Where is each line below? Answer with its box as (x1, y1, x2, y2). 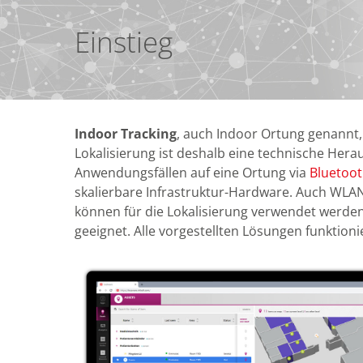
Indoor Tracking (75, 124, 177, 143)
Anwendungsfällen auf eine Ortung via (75, 163, 310, 181)
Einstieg (75, 22, 173, 61)
